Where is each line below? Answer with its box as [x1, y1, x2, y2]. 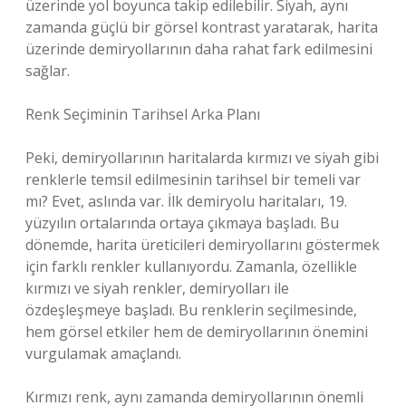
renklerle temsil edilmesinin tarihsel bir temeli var [25, 169, 361, 189]
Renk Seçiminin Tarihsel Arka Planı [25, 104, 260, 124]
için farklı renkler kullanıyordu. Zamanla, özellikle [25, 256, 357, 276]
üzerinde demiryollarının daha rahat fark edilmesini [25, 39, 372, 59]
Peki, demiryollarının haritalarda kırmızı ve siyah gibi [25, 148, 379, 168]
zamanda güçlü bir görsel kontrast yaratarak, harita [25, 17, 378, 37]
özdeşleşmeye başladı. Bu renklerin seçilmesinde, [25, 300, 357, 320]
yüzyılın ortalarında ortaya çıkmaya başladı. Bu [25, 213, 339, 233]
